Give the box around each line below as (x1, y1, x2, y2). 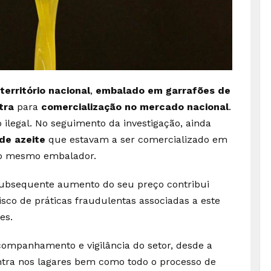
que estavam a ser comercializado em (45, 134, 227, 145)
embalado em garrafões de (93, 85, 230, 96)
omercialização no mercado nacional (47, 101, 229, 113)
